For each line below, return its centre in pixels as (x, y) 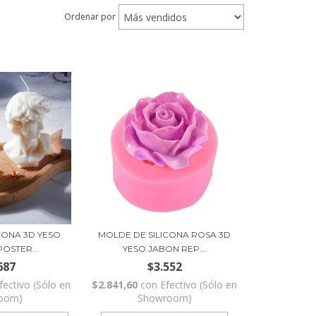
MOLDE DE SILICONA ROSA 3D (165, 235)
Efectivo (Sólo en (199, 285)
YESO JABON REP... (165, 249)
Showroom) (164, 298)
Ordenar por (90, 17)
